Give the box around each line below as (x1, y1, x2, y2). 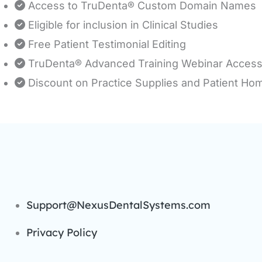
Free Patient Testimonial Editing (28, 37, 186, 50)
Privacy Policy (26, 225, 97, 239)
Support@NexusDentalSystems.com (26, 198, 211, 212)
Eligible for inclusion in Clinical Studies (28, 18, 218, 31)
